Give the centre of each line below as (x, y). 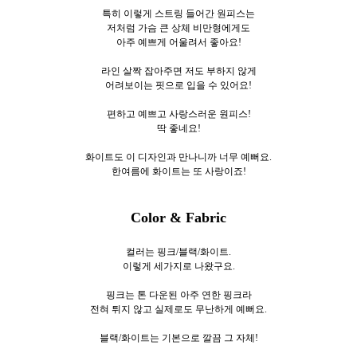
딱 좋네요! (178, 129)
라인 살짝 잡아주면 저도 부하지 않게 (178, 71)
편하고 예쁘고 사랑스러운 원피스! (178, 114)
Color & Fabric (178, 218)
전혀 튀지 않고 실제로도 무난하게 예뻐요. (178, 310)
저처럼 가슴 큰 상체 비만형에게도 (178, 28)
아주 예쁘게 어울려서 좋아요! (178, 43)
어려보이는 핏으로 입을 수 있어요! (178, 86)
